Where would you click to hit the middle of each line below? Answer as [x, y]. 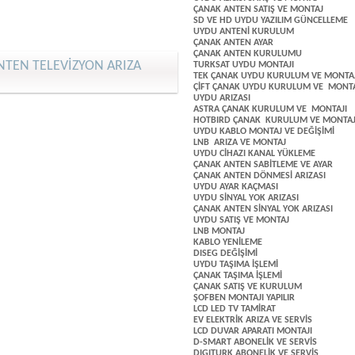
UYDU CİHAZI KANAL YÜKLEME [254, 154]
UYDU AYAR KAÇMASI [236, 187]
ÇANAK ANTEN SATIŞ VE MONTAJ [258, 10]
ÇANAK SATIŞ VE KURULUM [249, 287]
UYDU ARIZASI [222, 98]
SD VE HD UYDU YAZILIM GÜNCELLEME [271, 21]
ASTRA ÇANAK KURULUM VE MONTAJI [270, 109]
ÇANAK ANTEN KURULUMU [248, 54]
